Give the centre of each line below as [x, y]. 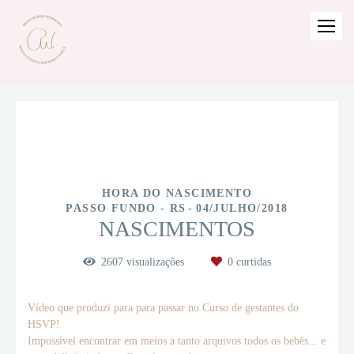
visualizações [155, 262]
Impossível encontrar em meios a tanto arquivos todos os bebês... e [177, 341]
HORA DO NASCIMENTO [177, 193]
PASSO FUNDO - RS [126, 208]
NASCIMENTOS [177, 229]
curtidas [252, 262]
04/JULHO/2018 [242, 208]
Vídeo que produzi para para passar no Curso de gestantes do [163, 308]
